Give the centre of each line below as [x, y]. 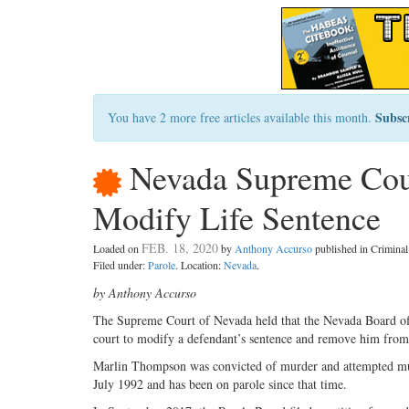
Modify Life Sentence [237, 218]
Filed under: [121, 265]
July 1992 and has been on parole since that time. [220, 384]
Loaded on [117, 249]
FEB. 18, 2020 [180, 248]
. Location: [199, 265]
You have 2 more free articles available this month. [241, 117]
